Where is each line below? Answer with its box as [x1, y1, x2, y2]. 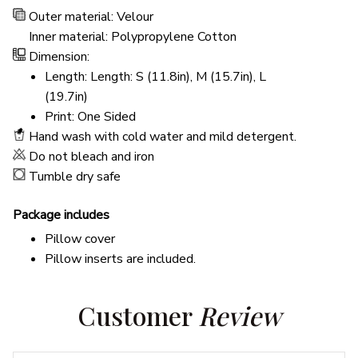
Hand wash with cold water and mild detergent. [29, 128, 296, 146]
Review [197, 298, 281, 333]
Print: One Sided [45, 108, 136, 126]
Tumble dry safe [29, 168, 121, 186]
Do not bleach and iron [29, 148, 154, 166]
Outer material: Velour [29, 8, 153, 26]
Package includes [13, 205, 109, 224]
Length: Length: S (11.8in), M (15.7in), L [45, 68, 266, 86]
